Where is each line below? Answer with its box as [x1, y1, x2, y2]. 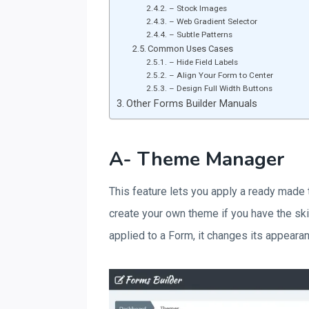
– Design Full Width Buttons [168, 83, 272, 93]
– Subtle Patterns [168, 30, 232, 39]
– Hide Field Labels [168, 57, 238, 67]
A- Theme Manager [109, 146, 284, 172]
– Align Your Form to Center [168, 70, 273, 80]
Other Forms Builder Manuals [126, 98, 257, 110]
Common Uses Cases [148, 43, 234, 54]
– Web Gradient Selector [168, 17, 257, 26]
